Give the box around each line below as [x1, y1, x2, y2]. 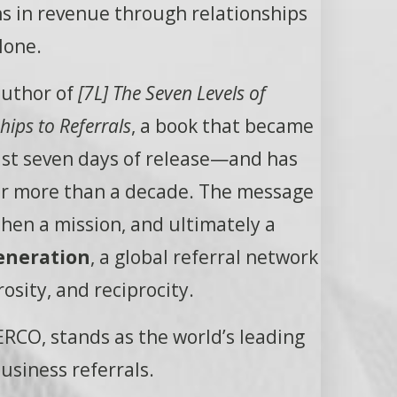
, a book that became [131, 113, 314, 138]
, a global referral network [90, 245, 318, 269]
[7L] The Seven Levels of [78, 81, 266, 105]
